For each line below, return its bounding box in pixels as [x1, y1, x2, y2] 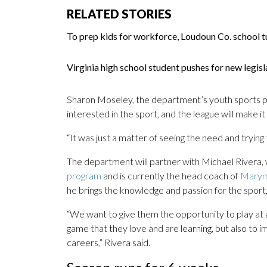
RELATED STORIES [67, 7, 172, 21]
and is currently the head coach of [103, 170, 240, 182]
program [67, 170, 103, 182]
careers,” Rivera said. [67, 237, 150, 249]
